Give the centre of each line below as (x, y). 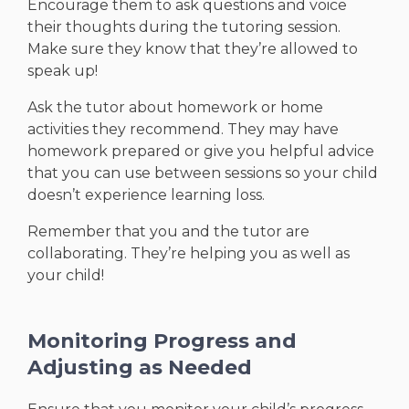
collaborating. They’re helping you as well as (189, 254)
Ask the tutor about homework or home (175, 108)
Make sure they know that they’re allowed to (193, 49)
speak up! (63, 71)
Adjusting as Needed (140, 368)
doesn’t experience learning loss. (146, 195)
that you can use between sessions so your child (203, 173)
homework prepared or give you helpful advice (201, 152)
